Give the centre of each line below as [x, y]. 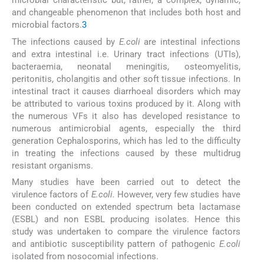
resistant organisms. [52, 165]
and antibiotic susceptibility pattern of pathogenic [115, 244]
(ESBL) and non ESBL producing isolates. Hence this [126, 219]
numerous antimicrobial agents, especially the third [126, 128]
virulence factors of [52, 194]
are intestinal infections [190, 42]
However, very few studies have [177, 194]
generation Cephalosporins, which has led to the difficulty [126, 141]
